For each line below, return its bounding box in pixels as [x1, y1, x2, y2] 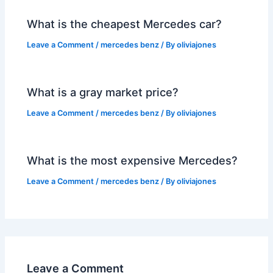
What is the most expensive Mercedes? [27, 154, 238, 168]
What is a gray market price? [27, 85, 179, 99]
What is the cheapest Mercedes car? [27, 16, 222, 30]
